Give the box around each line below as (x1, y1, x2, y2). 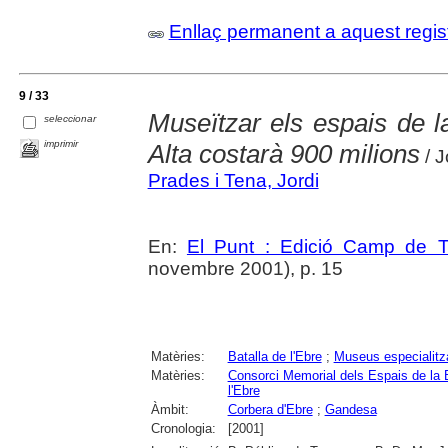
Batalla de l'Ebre (227, 348, 322, 364)
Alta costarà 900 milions (147, 138, 420, 169)
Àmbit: (150, 401, 189, 417)
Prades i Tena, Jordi (147, 169, 319, 191)
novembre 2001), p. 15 (147, 257, 343, 279)
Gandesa (324, 401, 377, 417)
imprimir (44, 137, 79, 149)
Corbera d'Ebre (227, 401, 313, 417)
